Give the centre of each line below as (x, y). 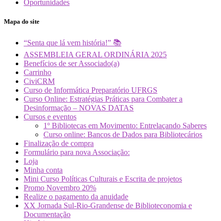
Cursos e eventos (50, 116)
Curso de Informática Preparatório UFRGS (91, 90)
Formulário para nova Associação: (77, 152)
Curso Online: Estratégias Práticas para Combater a (103, 99)
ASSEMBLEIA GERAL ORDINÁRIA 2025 (95, 54)
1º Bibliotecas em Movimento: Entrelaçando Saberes (125, 125)
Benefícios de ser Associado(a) (72, 63)
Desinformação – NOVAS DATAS (79, 108)
